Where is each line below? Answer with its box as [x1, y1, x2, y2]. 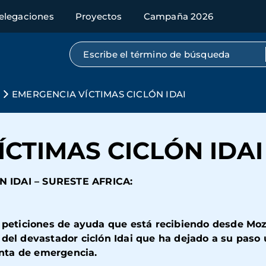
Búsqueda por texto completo [81, 46, 226, 58]
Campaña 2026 [143, 11, 214, 22]
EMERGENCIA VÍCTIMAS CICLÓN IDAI [12, 88, 186, 100]
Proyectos [75, 11, 122, 22]
